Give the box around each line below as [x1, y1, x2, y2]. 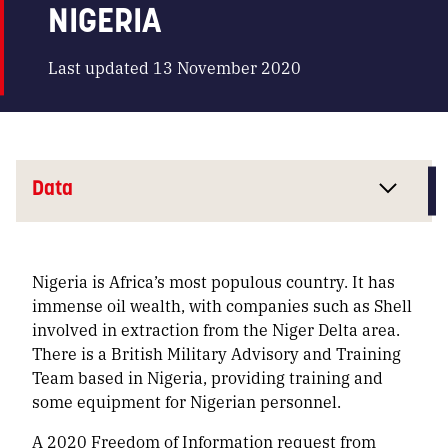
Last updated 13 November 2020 [48, 56, 301, 80]
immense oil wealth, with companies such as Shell [32, 293, 412, 317]
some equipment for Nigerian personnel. [32, 389, 341, 413]
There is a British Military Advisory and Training [32, 341, 401, 365]
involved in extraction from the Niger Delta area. [32, 317, 400, 341]
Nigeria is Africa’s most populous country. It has [32, 269, 395, 293]
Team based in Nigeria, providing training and [32, 365, 383, 389]
